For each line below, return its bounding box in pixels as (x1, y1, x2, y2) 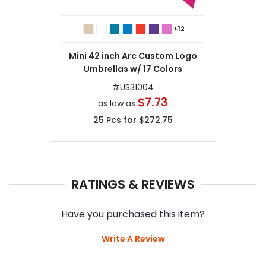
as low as (98, 97, 138, 109)
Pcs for (104, 113, 139, 126)
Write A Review (101, 232, 165, 245)
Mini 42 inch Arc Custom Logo (69, 49, 138, 62)
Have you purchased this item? (61, 207, 205, 221)
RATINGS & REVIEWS (71, 175, 195, 193)
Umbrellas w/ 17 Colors (84, 62, 182, 75)
